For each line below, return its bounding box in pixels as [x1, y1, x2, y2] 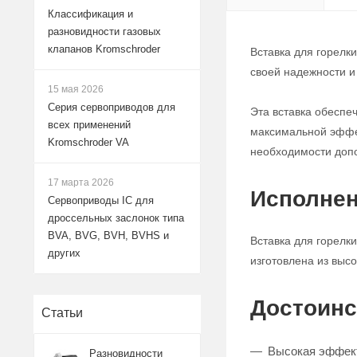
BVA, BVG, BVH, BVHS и [48, 229, 169, 241]
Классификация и [48, 8, 133, 20]
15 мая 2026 [48, 84, 104, 95]
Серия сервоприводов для [48, 101, 175, 113]
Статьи [41, 306, 83, 320]
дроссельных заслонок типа [48, 212, 184, 224]
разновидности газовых [48, 25, 161, 37]
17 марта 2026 [48, 177, 114, 188]
